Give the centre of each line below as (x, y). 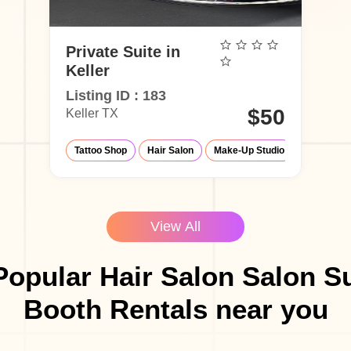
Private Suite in (123, 51)
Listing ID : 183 (116, 95)
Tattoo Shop (100, 150)
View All (175, 226)
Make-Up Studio (249, 150)
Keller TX (92, 113)
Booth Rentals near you (175, 309)
